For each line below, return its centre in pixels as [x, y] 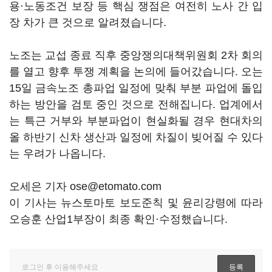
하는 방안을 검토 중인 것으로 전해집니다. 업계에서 [136, 104]
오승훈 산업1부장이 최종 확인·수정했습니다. [118, 219]
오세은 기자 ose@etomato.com [85, 186]
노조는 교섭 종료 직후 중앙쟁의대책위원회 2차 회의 [136, 55]
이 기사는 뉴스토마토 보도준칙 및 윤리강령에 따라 [136, 203]
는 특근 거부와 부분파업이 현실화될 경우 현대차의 [136, 121]
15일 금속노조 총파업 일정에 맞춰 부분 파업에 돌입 [136, 88]
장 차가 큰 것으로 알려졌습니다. [88, 22]
